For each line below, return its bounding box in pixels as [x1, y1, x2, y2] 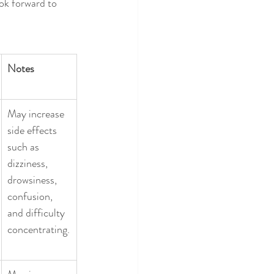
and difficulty [7, 204, 67, 221]
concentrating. [7, 221, 70, 237]
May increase [7, 105, 67, 122]
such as [7, 138, 42, 155]
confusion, [7, 188, 55, 204]
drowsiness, [7, 171, 59, 188]
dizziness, [7, 155, 50, 171]
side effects [7, 122, 59, 138]
